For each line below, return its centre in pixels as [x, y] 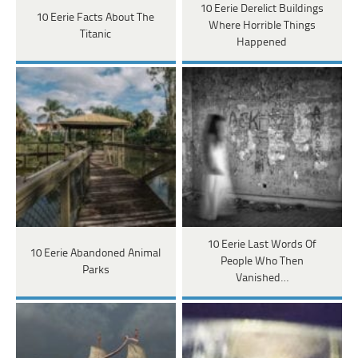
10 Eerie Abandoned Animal [96, 253]
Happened [262, 43]
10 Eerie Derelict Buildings [262, 10]
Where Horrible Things [262, 26]
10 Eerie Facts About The [96, 18]
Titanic [96, 34]
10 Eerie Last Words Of [262, 245]
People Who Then [262, 262]
